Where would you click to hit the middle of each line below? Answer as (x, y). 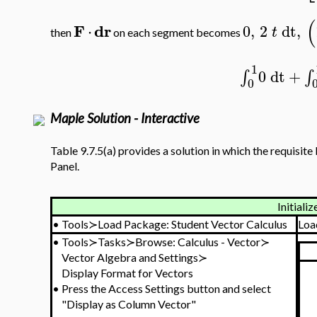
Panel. (65, 166)
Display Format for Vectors (127, 273)
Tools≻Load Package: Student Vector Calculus (174, 224)
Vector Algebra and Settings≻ (134, 257)
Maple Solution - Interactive (125, 118)
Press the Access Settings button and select (166, 288)
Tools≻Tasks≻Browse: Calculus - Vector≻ (166, 242)
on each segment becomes (177, 33)
